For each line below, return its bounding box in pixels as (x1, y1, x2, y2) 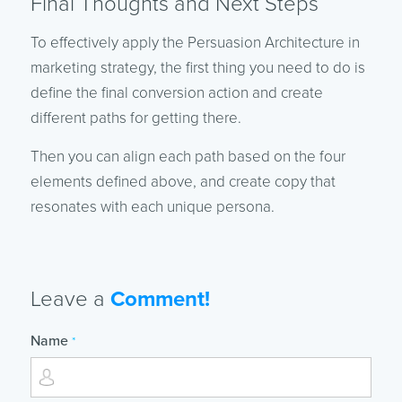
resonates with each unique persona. (30, 197, 275, 217)
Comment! (109, 286, 210, 313)
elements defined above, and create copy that (30, 172, 336, 192)
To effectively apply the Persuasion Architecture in (30, 33, 360, 53)
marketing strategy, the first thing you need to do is (30, 58, 365, 78)
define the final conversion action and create (30, 83, 323, 103)
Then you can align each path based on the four (30, 147, 345, 167)
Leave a (30, 286, 110, 313)
